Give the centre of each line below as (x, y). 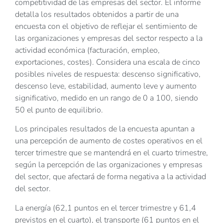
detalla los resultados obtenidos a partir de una (97, 14)
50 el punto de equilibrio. (59, 110)
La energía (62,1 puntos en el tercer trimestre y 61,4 (106, 208)
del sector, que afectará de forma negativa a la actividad (111, 177)
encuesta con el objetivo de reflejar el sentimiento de (106, 26)
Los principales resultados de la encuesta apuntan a (105, 129)
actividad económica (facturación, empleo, (87, 50)
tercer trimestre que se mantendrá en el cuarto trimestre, (111, 153)
